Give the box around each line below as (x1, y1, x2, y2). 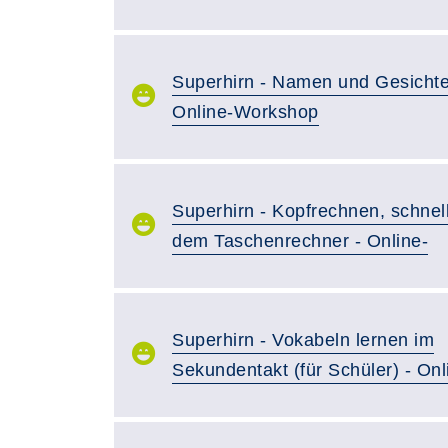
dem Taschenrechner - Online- (172, 230, 428, 251)
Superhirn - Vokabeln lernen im (172, 329, 434, 350)
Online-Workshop (172, 101, 319, 122)
